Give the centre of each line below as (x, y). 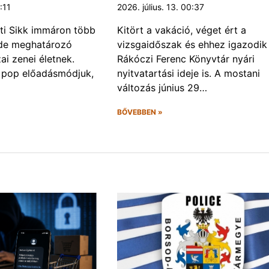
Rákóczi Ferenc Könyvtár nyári (186, 59)
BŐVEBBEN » (140, 112)
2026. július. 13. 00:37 (160, 7)
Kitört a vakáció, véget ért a (181, 30)
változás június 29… (162, 88)
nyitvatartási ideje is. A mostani (188, 74)
